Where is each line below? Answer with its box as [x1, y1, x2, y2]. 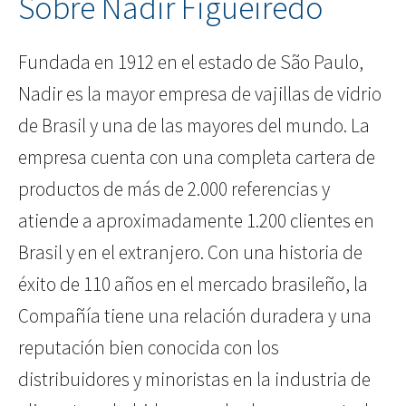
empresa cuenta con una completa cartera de [18, 145, 375, 170]
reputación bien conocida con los [18, 335, 279, 361]
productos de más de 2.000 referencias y [18, 177, 330, 202]
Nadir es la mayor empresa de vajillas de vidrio [18, 82, 382, 107]
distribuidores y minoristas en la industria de [18, 367, 371, 392]
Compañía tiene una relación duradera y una [18, 304, 372, 329]
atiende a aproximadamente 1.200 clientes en [18, 208, 374, 234]
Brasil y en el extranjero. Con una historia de [18, 240, 362, 266]
